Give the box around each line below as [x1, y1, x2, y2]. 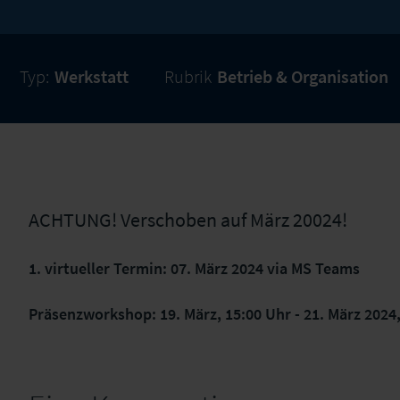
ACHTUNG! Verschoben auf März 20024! [29, 207, 347, 232]
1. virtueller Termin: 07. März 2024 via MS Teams [29, 258, 360, 279]
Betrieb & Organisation [217, 65, 388, 87]
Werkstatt [54, 65, 129, 87]
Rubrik [164, 65, 212, 87]
